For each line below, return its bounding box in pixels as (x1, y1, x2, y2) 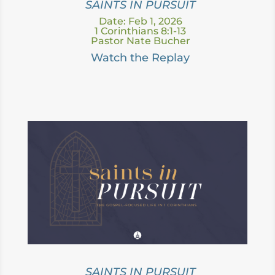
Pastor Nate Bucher (90, 34, 190, 47)
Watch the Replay (91, 50, 190, 64)
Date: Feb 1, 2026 (98, 15, 182, 27)
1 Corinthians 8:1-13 (95, 25, 187, 37)
